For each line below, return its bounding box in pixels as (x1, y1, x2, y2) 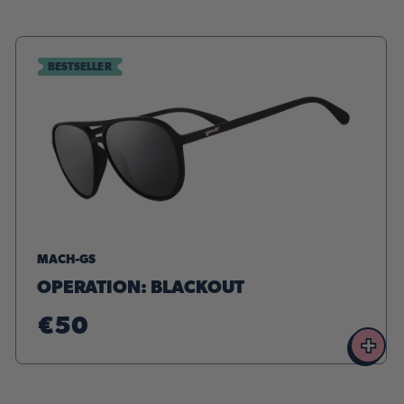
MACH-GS (36, 253, 96, 267)
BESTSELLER (47, 60, 112, 72)
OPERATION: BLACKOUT (36, 279, 244, 298)
